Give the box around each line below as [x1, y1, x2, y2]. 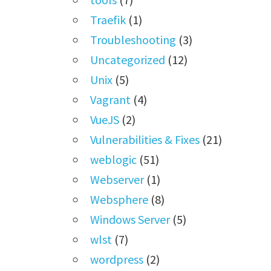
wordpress [90, 251, 144, 267]
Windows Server [90, 211, 171, 227]
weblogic [90, 151, 137, 167]
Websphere [90, 191, 149, 207]
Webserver [90, 171, 145, 187]
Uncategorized [90, 51, 166, 67]
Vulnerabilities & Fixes [90, 131, 200, 147]
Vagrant [90, 91, 131, 107]
